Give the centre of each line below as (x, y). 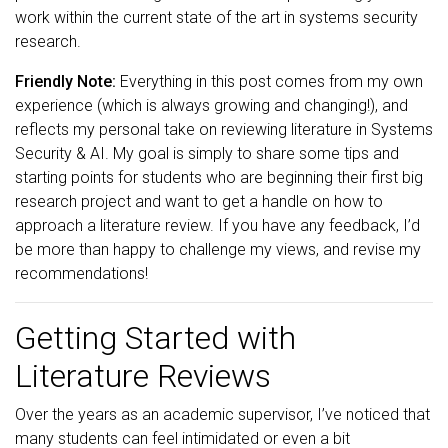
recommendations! (81, 273)
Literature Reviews (143, 376)
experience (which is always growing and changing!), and (211, 105)
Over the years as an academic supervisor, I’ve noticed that (222, 414)
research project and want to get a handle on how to (199, 201)
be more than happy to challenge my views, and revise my (218, 249)
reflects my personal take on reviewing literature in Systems (224, 129)
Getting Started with (155, 338)
